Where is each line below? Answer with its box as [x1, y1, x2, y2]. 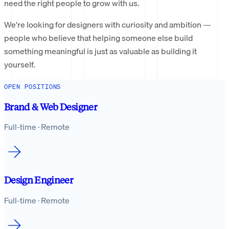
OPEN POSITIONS [4, 82, 61, 90]
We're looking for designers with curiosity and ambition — [4, 17, 211, 31]
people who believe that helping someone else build [4, 31, 193, 44]
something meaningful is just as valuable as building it [4, 44, 197, 58]
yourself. [4, 57, 35, 71]
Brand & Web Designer [4, 100, 97, 113]
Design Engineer [4, 173, 74, 186]
